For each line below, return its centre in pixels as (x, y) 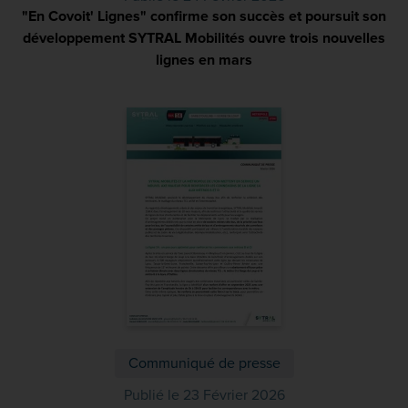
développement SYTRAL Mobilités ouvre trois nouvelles (204, 38)
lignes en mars (204, 60)
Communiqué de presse (204, 363)
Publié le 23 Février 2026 (204, 395)
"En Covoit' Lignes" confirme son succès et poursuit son (204, 16)
